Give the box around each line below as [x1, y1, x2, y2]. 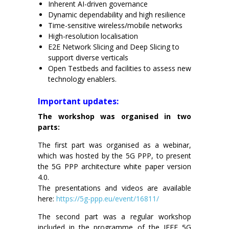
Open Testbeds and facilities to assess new [48, 63, 191, 74]
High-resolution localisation [48, 31, 138, 41]
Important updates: [38, 96, 121, 107]
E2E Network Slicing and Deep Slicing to [48, 42, 179, 52]
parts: [38, 122, 60, 132]
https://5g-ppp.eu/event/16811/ [56, 194, 159, 204]
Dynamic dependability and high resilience [48, 10, 186, 20]
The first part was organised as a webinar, [38, 140, 191, 150]
